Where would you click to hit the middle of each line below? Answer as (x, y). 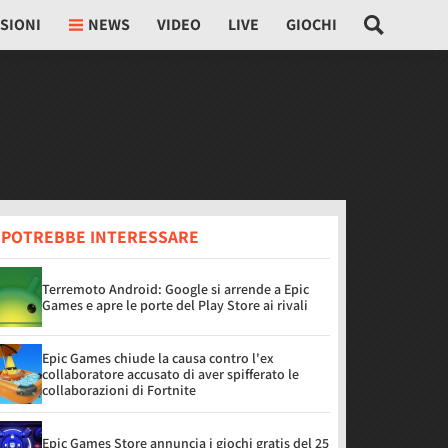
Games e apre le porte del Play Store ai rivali (175, 305)
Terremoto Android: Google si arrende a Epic (175, 289)
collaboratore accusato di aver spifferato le (170, 374)
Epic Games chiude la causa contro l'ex (158, 358)
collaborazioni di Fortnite (119, 390)
